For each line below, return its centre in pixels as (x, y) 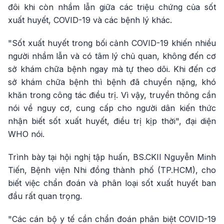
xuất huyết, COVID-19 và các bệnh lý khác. (90, 20)
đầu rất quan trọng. (45, 196)
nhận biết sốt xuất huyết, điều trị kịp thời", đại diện (112, 121)
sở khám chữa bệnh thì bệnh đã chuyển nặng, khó (112, 82)
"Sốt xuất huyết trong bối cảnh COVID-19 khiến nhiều (112, 43)
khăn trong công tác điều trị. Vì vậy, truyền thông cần (112, 95)
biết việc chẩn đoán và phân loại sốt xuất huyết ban (112, 183)
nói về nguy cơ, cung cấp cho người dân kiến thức (112, 108)
